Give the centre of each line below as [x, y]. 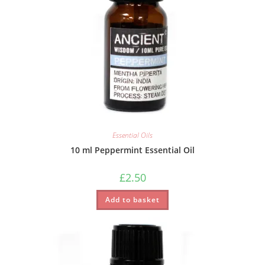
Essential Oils [132, 135]
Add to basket [132, 199]
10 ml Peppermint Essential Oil [132, 150]
